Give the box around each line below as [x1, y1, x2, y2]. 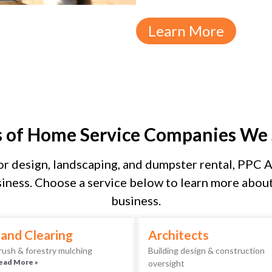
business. [111, 192, 161, 208]
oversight [148, 258, 185, 269]
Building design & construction [148, 245, 265, 256]
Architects [148, 227, 209, 243]
